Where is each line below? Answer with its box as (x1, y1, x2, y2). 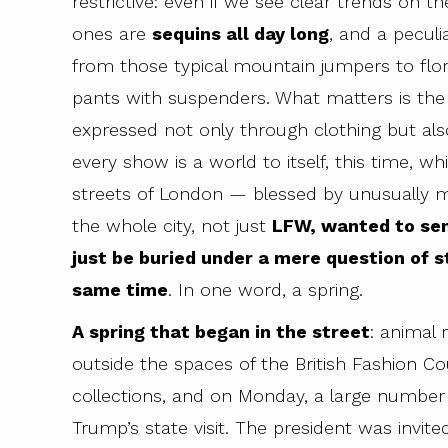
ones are (72, 23, 152, 45)
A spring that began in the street (72, 321, 370, 343)
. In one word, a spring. (168, 279, 363, 301)
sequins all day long (152, 23, 329, 45)
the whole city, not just (72, 215, 272, 237)
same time (72, 279, 168, 301)
